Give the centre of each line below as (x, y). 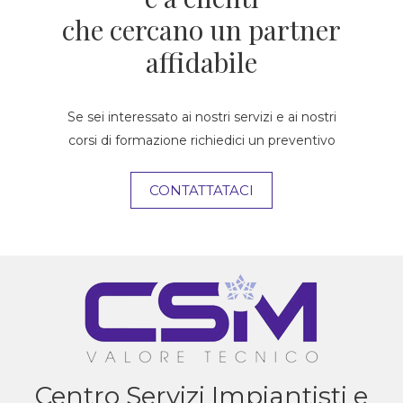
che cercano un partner (201, 29)
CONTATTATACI (201, 190)
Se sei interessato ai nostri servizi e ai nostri (201, 116)
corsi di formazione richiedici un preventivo (201, 140)
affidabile (201, 62)
